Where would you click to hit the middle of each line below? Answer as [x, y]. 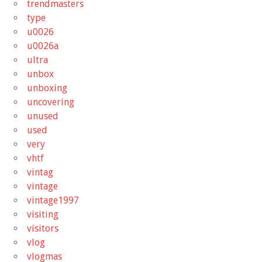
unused [43, 116]
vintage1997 [53, 200]
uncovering [51, 102]
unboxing [47, 88]
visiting [43, 214]
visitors [43, 228]
